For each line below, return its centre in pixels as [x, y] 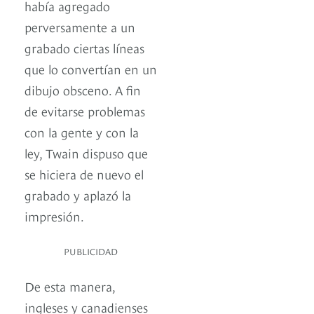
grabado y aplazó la [78, 195]
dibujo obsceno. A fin [83, 90]
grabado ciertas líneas [84, 48]
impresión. [54, 216]
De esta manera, [70, 286]
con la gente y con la [82, 132]
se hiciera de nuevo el [84, 174]
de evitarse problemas [85, 111]
